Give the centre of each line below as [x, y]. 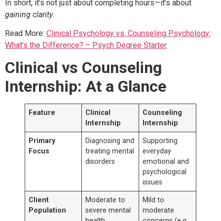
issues [153, 183]
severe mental [108, 211]
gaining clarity [29, 14]
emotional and [166, 162]
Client [39, 200]
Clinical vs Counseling [83, 68]
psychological [165, 172]
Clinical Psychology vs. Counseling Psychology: [129, 33]
